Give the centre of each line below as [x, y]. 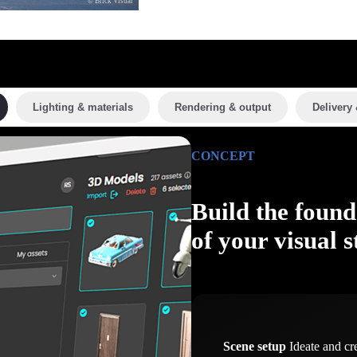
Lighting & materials [82, 107]
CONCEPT [223, 156]
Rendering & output [222, 107]
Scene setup [255, 346]
